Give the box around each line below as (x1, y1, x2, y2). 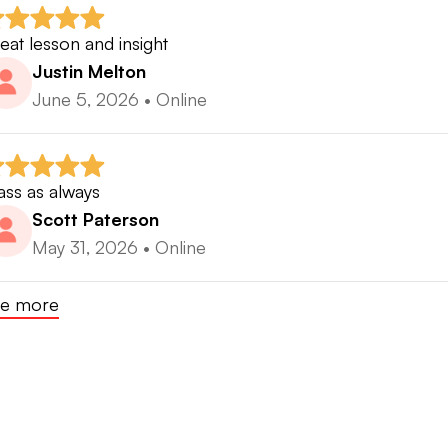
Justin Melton (32, 60, 146, 83)
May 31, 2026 (32, 236, 138, 259)
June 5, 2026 (32, 88, 139, 111)
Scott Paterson (32, 208, 159, 231)
